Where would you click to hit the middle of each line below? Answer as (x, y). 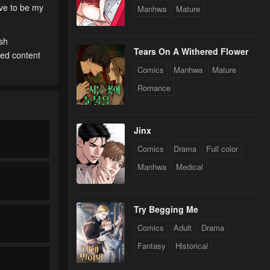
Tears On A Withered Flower (191, 52)
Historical (192, 246)
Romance (154, 88)
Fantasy (152, 246)
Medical (190, 167)
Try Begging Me (166, 209)
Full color (222, 149)
